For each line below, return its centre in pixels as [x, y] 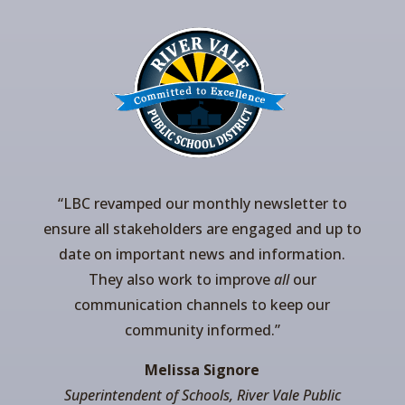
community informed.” [202, 330]
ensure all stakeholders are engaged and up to [202, 229]
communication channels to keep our [202, 305]
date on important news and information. [202, 254]
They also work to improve [181, 280]
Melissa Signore [202, 370]
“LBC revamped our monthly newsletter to [202, 204]
